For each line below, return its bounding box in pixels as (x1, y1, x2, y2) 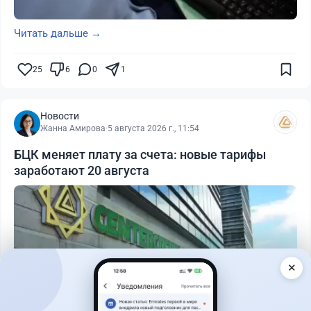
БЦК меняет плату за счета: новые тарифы (14, 147, 266, 162)
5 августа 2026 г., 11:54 (108, 124, 199, 134)
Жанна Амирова (40, 124, 106, 134)
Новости (40, 110, 79, 122)
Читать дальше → (14, 27, 101, 40)
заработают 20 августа (14, 163, 149, 178)
